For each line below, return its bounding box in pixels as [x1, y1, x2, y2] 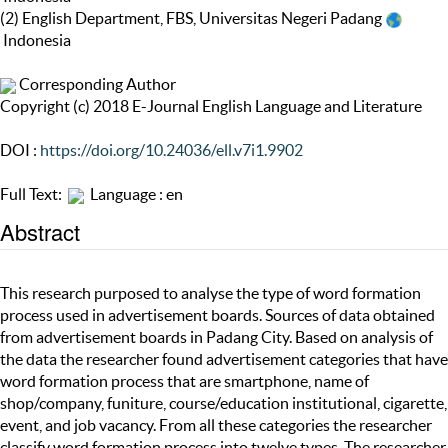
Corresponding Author [16, 75, 176, 94]
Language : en [84, 185, 183, 204]
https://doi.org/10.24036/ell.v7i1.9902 [40, 141, 303, 160]
